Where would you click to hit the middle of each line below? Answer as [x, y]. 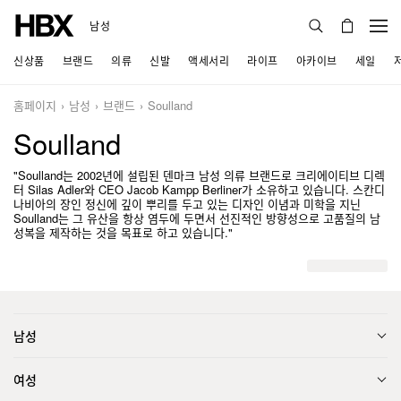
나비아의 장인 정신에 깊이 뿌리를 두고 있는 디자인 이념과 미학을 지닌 [187, 204]
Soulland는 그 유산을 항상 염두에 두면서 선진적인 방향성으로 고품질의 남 [197, 218]
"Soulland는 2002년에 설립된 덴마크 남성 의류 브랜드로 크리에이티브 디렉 [199, 175]
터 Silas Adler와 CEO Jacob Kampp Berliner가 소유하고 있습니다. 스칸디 [199, 189]
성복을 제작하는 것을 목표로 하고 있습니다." [123, 232]
